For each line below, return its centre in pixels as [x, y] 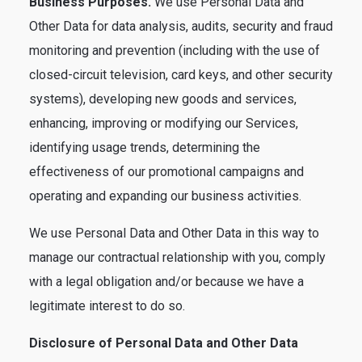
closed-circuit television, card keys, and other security [181, 75]
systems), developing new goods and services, [163, 99]
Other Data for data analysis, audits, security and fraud [181, 26]
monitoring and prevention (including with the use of [175, 51]
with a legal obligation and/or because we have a [166, 282]
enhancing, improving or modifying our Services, [164, 123]
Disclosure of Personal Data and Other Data [164, 343]
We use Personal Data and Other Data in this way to [174, 233]
